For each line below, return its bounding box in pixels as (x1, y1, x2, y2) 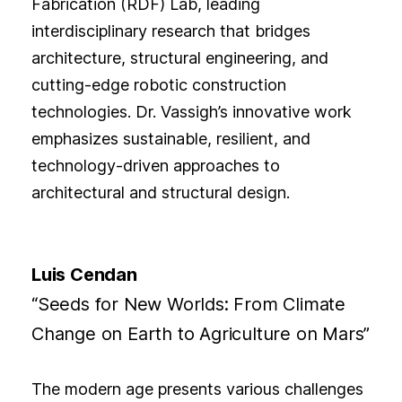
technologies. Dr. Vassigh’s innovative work (31, 102, 352, 122)
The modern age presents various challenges (31, 380, 363, 399)
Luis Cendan (31, 264, 137, 286)
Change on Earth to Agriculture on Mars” (31, 323, 371, 345)
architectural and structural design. (31, 183, 290, 203)
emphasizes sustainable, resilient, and (31, 129, 310, 149)
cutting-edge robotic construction (31, 75, 286, 95)
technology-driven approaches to (31, 156, 280, 176)
